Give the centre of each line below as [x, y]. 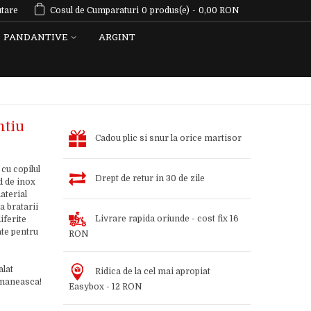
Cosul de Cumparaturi [94, 10]
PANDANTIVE [36, 37]
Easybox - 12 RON [105, 287]
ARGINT [117, 37]
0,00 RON [219, 10]
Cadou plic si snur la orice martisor [168, 138]
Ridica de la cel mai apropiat [152, 271]
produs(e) [170, 10]
